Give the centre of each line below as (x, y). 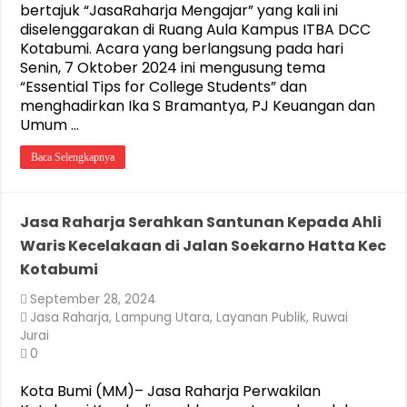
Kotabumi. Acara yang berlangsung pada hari (182, 49)
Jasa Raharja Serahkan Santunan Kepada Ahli (201, 222)
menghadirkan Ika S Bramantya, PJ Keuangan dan (198, 106)
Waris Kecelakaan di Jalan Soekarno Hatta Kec (203, 246)
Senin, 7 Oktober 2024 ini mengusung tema (173, 68)
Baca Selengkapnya (73, 157)
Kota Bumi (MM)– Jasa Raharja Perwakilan (171, 391)
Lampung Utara (163, 318)
